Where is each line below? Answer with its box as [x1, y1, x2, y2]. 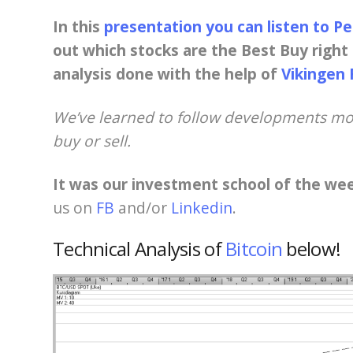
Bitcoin [225, 235, 283, 262]
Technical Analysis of [53, 235, 226, 262]
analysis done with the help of [53, 62, 281, 84]
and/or [114, 196, 171, 218]
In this [53, 15, 100, 37]
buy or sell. [53, 129, 131, 151]
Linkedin [171, 196, 232, 218]
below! [282, 235, 341, 262]
